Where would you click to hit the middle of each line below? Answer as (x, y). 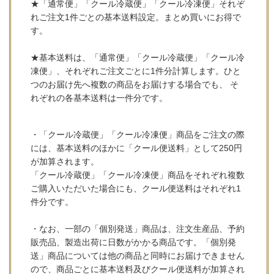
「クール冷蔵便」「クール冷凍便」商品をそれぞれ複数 (138, 175)
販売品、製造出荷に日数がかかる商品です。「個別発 (134, 243)
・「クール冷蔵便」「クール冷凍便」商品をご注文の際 (138, 135)
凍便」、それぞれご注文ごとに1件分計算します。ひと (136, 71)
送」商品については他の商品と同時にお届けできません (138, 256)
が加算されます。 (65, 162)
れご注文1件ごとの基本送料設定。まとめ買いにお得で (136, 17)
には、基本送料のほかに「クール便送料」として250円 (137, 148)
